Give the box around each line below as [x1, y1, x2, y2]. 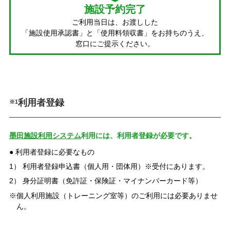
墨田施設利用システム [9, 131, 81, 140]
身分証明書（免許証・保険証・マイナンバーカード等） [22, 177, 202, 185]
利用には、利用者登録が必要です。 [81, 131, 196, 140]
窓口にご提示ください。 [75, 39, 155, 48]
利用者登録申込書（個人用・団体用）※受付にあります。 [22, 162, 209, 171]
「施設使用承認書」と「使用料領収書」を [22, 28, 158, 37]
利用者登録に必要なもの [13, 148, 94, 157]
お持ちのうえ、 [158, 28, 208, 37]
